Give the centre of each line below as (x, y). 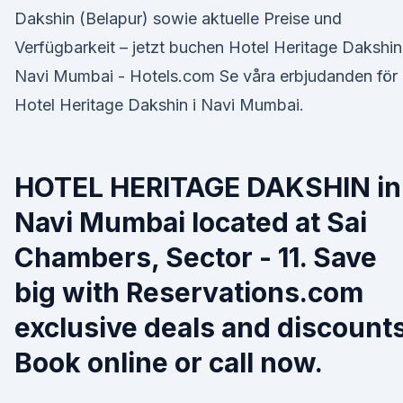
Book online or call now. (169, 363)
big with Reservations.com (189, 292)
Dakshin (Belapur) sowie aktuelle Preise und (178, 18)
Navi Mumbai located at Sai (191, 222)
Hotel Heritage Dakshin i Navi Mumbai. (159, 105)
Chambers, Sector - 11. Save (196, 257)
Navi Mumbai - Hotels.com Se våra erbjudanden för (206, 76)
